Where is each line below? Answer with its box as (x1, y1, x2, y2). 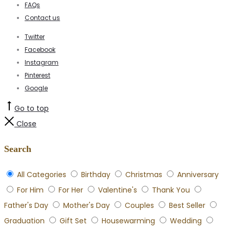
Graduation (4, 216, 45, 226)
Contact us (25, 13, 60, 23)
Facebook (25, 45, 55, 54)
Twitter (25, 32, 45, 42)
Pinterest (25, 71, 50, 80)
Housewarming (102, 216, 155, 226)
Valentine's (98, 185, 137, 196)
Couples (125, 200, 154, 211)
